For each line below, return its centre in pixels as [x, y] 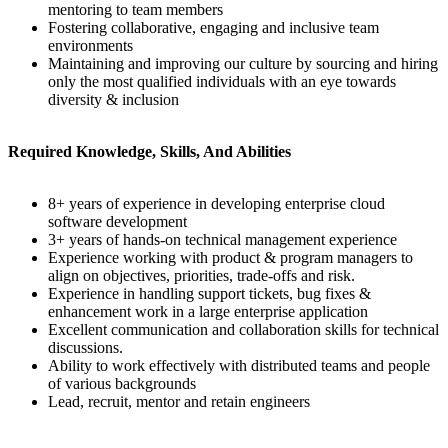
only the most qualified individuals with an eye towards [222, 81]
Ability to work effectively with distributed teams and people [239, 365]
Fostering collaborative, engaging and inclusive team [213, 27]
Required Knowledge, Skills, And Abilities [149, 151]
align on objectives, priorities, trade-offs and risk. [201, 275]
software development [117, 221]
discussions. [85, 347]
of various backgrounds [122, 383]
